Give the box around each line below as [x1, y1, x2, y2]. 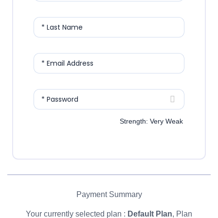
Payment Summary [76, 190, 142, 199]
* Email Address [41, 58, 93, 69]
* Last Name [41, 22, 83, 33]
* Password [41, 94, 78, 105]
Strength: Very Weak [120, 117, 183, 126]
